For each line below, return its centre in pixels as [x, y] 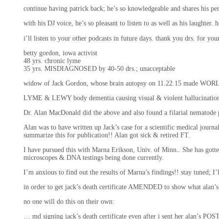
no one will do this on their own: [69, 202]
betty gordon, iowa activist [60, 53]
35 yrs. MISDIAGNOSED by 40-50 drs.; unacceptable [99, 69]
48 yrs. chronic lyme [52, 61]
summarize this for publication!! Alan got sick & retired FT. [107, 135]
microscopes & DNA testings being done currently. [94, 158]
